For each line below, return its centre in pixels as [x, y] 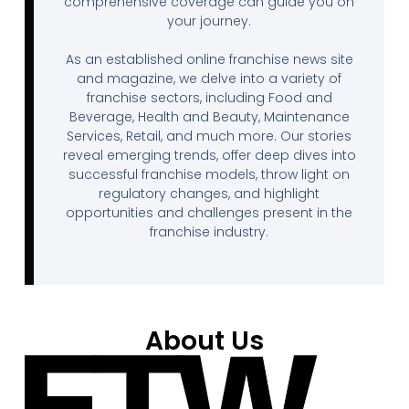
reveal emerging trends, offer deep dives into [209, 155]
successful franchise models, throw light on [209, 174]
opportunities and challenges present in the [209, 212]
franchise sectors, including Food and [209, 97]
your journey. [209, 21]
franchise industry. [209, 231]
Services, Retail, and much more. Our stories [209, 136]
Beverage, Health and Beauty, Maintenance [209, 116]
